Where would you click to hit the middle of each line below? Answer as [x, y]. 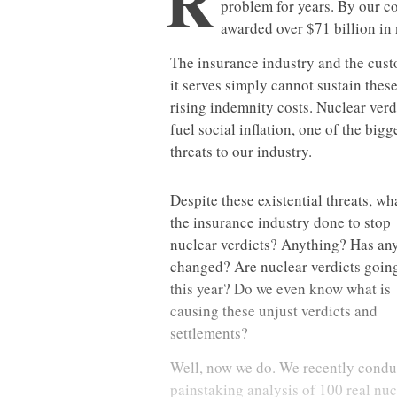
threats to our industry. [241, 152]
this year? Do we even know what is [280, 289]
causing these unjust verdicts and [274, 311]
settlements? [209, 333]
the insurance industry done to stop [280, 222]
